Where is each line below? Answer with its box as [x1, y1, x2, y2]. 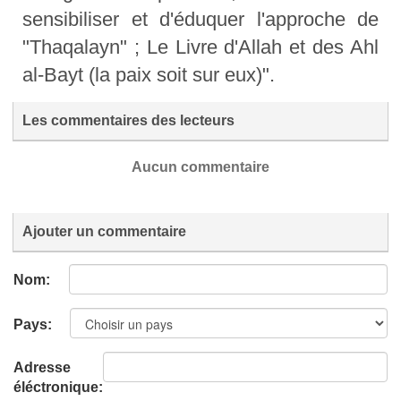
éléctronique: [13, 380, 103, 396]
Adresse [13, 360, 71, 376]
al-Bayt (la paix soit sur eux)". [22, 64, 275, 87]
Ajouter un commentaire [22, 224, 186, 240]
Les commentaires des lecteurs [22, 113, 235, 129]
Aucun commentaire [132, 159, 269, 175]
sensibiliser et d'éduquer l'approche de [22, 8, 379, 31]
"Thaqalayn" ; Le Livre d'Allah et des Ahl [22, 36, 379, 59]
